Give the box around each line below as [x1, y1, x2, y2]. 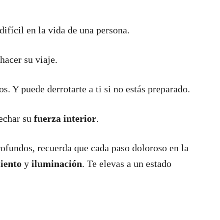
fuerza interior [31, 113, 96, 124]
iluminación [31, 158, 82, 169]
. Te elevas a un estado [82, 158, 171, 169]
